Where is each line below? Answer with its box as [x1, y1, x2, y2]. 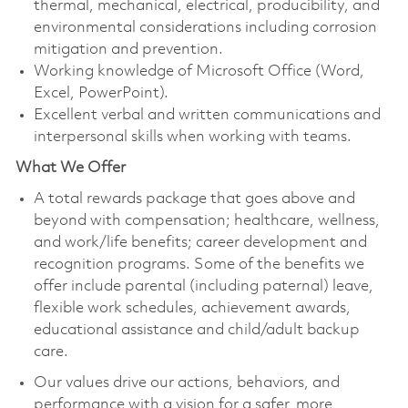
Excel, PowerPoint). [33, 86, 168, 102]
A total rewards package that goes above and [33, 191, 355, 208]
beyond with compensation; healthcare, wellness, [33, 213, 380, 229]
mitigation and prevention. [33, 42, 223, 58]
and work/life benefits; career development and [33, 235, 367, 251]
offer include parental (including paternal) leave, [33, 279, 373, 295]
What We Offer [15, 160, 129, 177]
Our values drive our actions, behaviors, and [33, 375, 340, 392]
